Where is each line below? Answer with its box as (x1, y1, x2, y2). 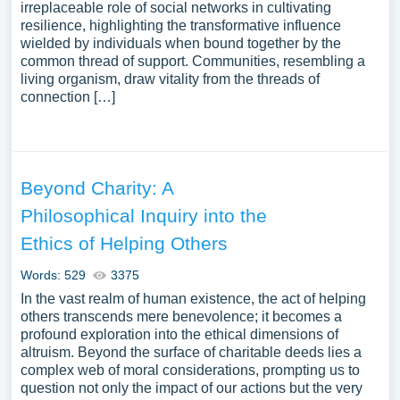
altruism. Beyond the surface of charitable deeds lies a (20, 345, 362, 360)
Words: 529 (20, 268, 86, 282)
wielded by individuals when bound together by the (20, 36, 341, 51)
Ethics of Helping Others (20, 233, 228, 254)
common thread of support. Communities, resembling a (20, 54, 365, 69)
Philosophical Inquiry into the (20, 205, 267, 226)
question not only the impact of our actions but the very (20, 380, 362, 396)
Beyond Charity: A (20, 178, 173, 198)
